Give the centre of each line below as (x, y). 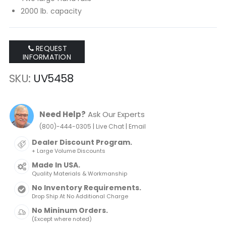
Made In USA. (56, 165)
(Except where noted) (62, 219)
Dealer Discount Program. (82, 142)
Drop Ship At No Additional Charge (80, 196)
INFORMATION (47, 57)
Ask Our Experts (115, 114)
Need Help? (62, 114)
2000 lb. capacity (51, 11)
